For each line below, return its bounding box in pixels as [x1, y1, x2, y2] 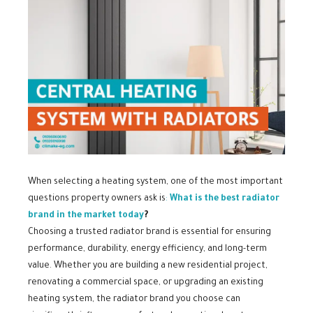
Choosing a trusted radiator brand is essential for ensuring [28, 228, 271, 238]
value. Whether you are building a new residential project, [28, 261, 268, 272]
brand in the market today [28, 211, 144, 221]
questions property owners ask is [28, 194, 166, 205]
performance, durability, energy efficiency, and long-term [28, 245, 267, 255]
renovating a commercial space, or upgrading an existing [28, 278, 263, 289]
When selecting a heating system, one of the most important [28, 177, 283, 188]
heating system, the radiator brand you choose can [28, 295, 240, 305]
